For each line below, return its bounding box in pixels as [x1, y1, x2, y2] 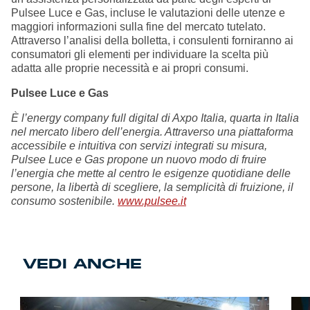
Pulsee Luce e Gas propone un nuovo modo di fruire [11, 154, 266, 166]
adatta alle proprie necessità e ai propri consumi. [11, 62, 248, 75]
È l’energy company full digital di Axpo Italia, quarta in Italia [11, 112, 299, 125]
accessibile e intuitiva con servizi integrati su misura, [11, 140, 267, 152]
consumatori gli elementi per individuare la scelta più [11, 48, 268, 61]
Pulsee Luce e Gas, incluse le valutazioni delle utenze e [11, 7, 285, 19]
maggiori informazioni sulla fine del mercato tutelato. [11, 21, 266, 33]
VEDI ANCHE [22, 255, 142, 273]
